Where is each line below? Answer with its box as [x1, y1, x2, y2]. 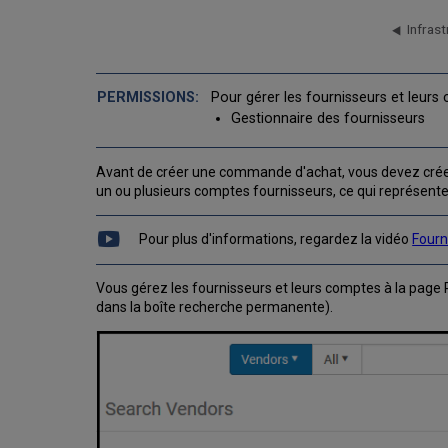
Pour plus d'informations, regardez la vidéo [139, 231, 413, 248]
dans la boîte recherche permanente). [96, 299, 333, 316]
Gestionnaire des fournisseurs [231, 110, 426, 128]
